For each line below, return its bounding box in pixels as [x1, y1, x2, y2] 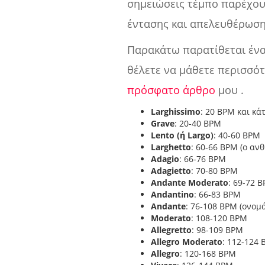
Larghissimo [151, 106, 201, 118]
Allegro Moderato [151, 236, 223, 248]
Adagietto [151, 165, 192, 177]
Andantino [151, 189, 195, 201]
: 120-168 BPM [180, 248, 237, 260]
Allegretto [151, 224, 192, 236]
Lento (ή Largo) [151, 130, 214, 141]
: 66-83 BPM [194, 189, 241, 201]
